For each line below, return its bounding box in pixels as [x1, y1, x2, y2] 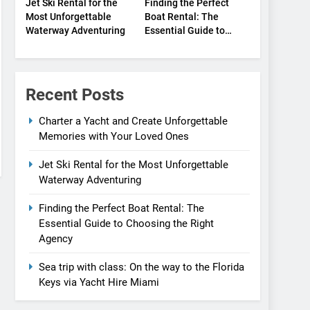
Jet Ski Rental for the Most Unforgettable [39, 158, 229, 172]
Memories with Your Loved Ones [39, 130, 190, 143]
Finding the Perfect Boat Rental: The [39, 202, 205, 215]
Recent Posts [26, 85, 125, 105]
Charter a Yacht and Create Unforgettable [39, 115, 228, 128]
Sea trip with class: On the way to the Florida [39, 261, 245, 274]
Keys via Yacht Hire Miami [39, 276, 160, 289]
